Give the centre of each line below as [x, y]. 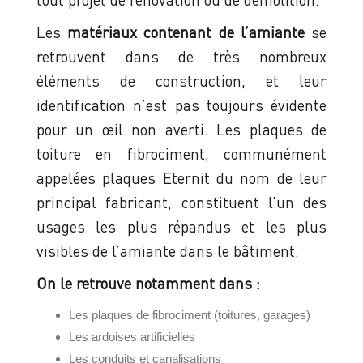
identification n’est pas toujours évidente [181, 105]
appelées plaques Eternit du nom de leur [181, 178]
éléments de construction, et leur [181, 81]
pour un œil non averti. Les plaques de [181, 130]
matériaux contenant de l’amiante [186, 32]
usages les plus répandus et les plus [181, 227]
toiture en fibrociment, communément [181, 154]
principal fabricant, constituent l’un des [181, 203]
